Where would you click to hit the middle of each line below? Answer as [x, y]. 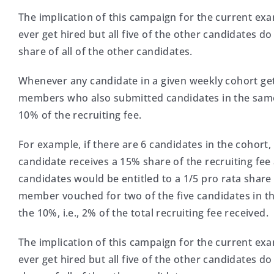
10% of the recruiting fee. [80, 115]
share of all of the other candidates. [106, 51]
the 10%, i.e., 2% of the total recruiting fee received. [143, 213]
